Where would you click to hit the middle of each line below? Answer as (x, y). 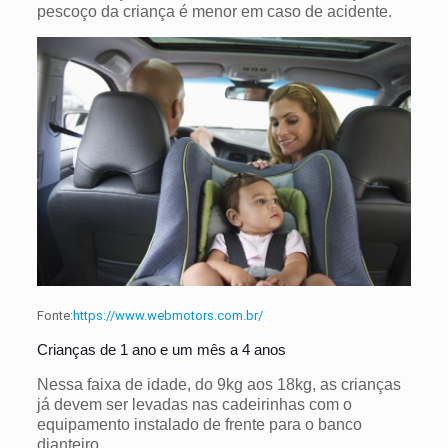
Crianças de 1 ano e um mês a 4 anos (161, 349)
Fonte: (54, 315)
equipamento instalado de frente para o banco (199, 424)
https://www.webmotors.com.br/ (167, 315)
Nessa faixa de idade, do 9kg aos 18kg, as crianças (218, 384)
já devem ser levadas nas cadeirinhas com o (194, 404)
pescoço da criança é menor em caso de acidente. (216, 11)
